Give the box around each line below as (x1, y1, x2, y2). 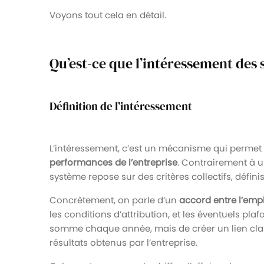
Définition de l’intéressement (49, 98, 192, 114)
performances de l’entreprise (49, 156, 177, 169)
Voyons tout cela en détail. (49, 8, 166, 21)
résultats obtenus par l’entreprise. (49, 236, 197, 249)
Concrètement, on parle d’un (49, 193, 179, 206)
